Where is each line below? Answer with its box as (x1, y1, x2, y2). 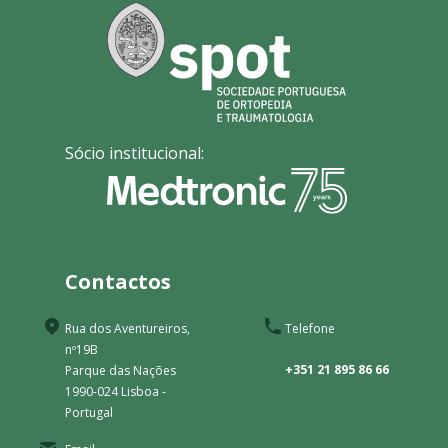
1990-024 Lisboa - (65, 382, 167, 400)
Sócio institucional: (65, 142, 205, 165)
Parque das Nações (65, 361, 177, 379)
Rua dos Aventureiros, (65, 319, 191, 337)
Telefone (284, 319, 335, 337)
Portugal (65, 403, 114, 421)
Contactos (65, 267, 172, 295)
